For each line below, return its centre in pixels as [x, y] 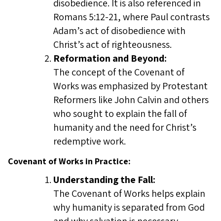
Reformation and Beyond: [110, 58]
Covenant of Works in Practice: [69, 161]
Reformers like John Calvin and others [131, 100]
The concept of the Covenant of [119, 72]
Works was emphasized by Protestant [130, 86]
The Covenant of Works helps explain [129, 193]
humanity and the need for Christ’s [125, 127]
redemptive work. [90, 141]
